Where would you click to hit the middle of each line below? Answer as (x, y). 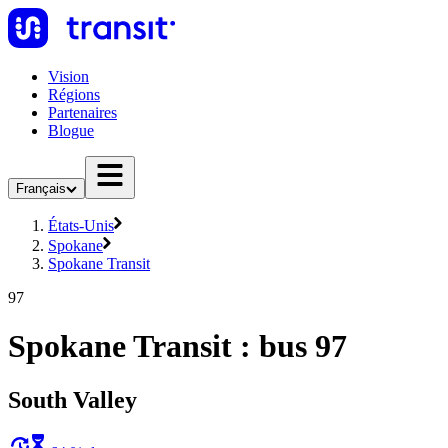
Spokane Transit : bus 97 (177, 346)
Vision (68, 76)
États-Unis (81, 225)
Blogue (71, 130)
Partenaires (82, 112)
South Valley (72, 399)
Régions (74, 94)
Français (41, 188)
